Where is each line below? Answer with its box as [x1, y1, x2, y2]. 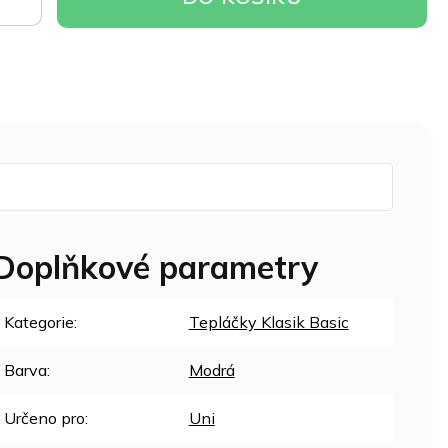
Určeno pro [3, 408, 85, 429]
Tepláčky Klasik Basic [188, 312, 349, 333]
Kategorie [3, 312, 74, 333]
